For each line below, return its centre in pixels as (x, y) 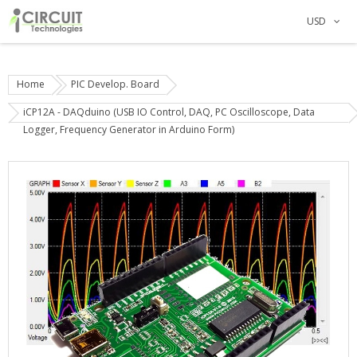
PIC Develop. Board (115, 84)
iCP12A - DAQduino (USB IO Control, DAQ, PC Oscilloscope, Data (169, 112)
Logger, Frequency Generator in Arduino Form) (129, 129)
